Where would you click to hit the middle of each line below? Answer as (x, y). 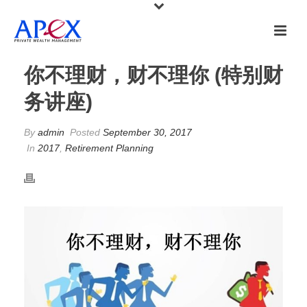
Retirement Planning (109, 148)
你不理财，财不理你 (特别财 (153, 75)
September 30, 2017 (147, 132)
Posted (85, 132)
